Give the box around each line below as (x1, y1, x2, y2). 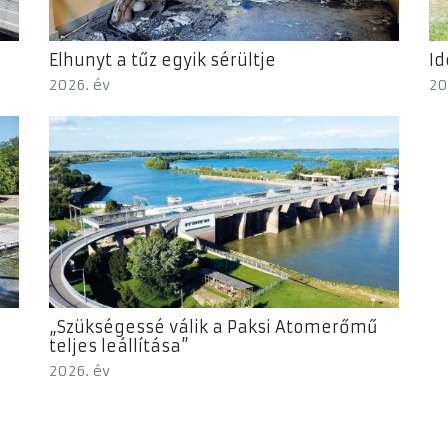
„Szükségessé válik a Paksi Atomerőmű (48, 317, 378, 338)
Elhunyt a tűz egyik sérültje (48, 49, 276, 70)
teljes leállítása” (48, 336, 189, 357)
